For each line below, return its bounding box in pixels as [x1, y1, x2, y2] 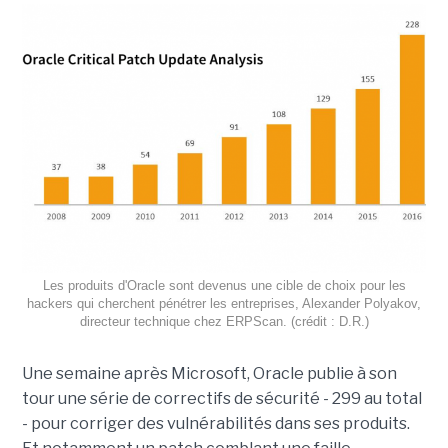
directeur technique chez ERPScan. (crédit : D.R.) [79, 314, 369, 330]
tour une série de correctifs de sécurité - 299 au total [21, 389, 422, 409]
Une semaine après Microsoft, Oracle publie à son [21, 364, 397, 384]
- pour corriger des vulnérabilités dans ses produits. [21, 414, 410, 434]
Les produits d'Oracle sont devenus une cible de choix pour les [42, 278, 406, 294]
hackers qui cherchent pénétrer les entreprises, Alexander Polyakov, [27, 296, 421, 312]
